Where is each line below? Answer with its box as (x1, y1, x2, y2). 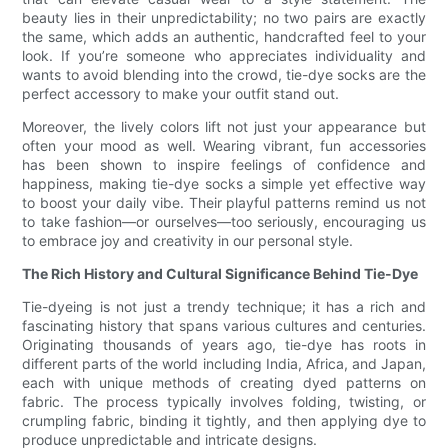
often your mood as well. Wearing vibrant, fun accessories (22, 137, 426, 155)
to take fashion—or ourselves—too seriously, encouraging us (22, 213, 426, 231)
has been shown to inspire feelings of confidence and (22, 156, 426, 174)
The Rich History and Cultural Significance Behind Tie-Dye (22, 265, 419, 283)
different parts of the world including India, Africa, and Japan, (22, 355, 426, 373)
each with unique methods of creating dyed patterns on (22, 374, 426, 392)
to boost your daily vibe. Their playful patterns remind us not (22, 194, 426, 212)
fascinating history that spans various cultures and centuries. (22, 317, 426, 335)
